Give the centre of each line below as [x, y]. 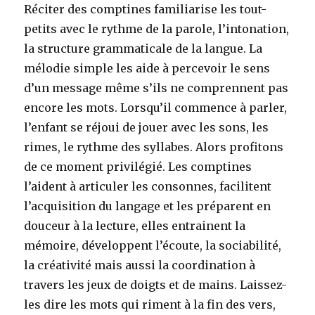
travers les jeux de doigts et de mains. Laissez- [156, 285]
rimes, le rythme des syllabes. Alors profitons [154, 147]
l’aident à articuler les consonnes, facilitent [148, 187]
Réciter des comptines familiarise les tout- [146, 9]
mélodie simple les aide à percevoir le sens [147, 69]
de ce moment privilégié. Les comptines [138, 167]
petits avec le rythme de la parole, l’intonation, [157, 29]
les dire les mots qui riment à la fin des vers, [150, 305]
